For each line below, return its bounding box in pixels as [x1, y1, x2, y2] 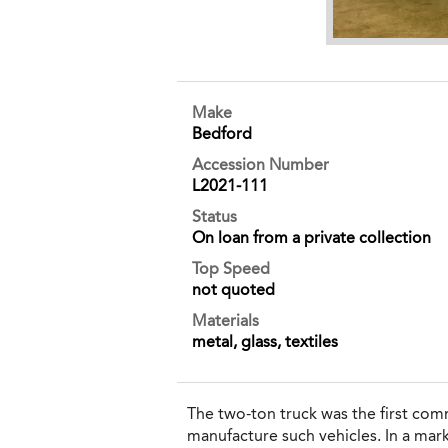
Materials [192, 310, 259, 330]
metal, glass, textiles [192, 331, 338, 351]
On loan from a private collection [192, 227, 431, 247]
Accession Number [192, 154, 329, 174]
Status [192, 206, 237, 226]
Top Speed [192, 258, 270, 278]
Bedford [192, 123, 252, 143]
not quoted [192, 279, 275, 299]
